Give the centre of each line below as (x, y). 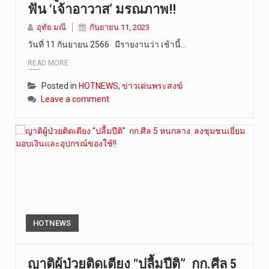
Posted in (60, 86)
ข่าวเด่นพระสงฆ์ (152, 86)
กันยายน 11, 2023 (119, 28)
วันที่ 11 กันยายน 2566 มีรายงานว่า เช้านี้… (107, 45)
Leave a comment (75, 99)
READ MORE (48, 63)
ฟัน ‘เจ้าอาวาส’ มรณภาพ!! (102, 10)
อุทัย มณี (51, 28)
